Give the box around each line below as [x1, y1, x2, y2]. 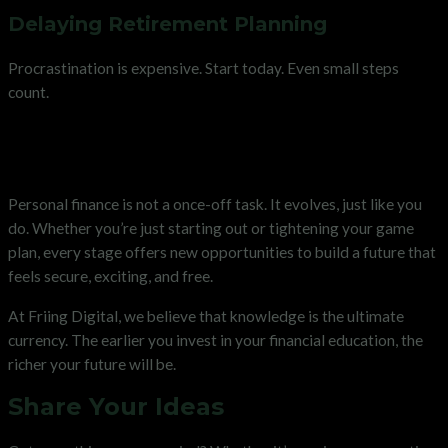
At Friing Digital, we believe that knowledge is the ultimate [8, 306, 404, 325]
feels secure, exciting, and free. [8, 267, 213, 286]
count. [8, 83, 49, 102]
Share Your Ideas [8, 392, 224, 422]
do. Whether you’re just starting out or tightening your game [8, 219, 414, 238]
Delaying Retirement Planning [8, 12, 327, 37]
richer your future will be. [8, 354, 176, 373]
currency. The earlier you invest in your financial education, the [8, 330, 423, 349]
